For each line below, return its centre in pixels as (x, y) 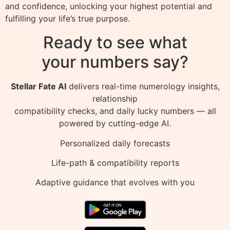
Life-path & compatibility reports (115, 162)
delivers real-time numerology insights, (143, 87)
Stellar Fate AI (38, 87)
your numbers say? (115, 62)
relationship (115, 99)
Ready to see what (115, 43)
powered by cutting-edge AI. (115, 123)
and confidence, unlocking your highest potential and (109, 6)
